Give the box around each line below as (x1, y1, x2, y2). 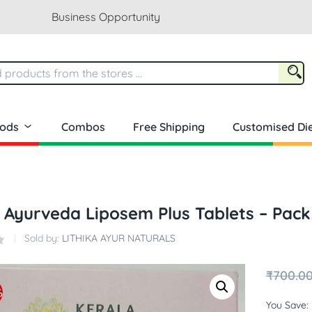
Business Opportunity (51, 10, 160, 24)
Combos (61, 120, 105, 134)
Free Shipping (133, 120, 205, 134)
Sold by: (24, 232, 62, 245)
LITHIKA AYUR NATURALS (62, 232, 175, 245)
